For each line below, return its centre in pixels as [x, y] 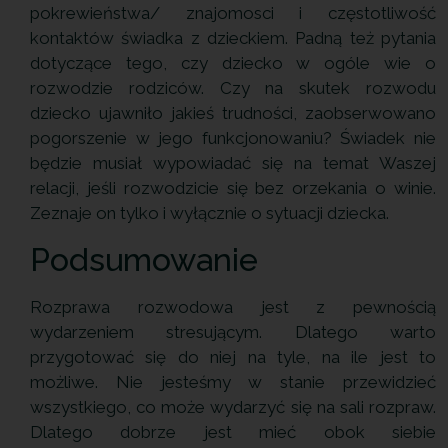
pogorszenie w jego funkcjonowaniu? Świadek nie [233, 138]
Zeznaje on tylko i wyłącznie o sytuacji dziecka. [209, 213]
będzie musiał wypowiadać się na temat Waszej [233, 163]
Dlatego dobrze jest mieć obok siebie [233, 431]
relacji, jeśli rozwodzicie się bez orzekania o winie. [233, 188]
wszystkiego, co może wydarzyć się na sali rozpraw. [233, 406]
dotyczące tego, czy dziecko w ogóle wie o [233, 63]
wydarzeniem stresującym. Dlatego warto [233, 331]
